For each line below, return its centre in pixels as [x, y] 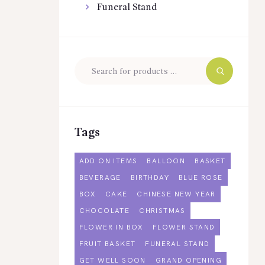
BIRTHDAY [150, 177]
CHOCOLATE [104, 211]
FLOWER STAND [184, 227]
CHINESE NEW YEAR [176, 194]
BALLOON [166, 161]
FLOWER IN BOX [111, 227]
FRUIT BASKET [107, 244]
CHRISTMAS [162, 211]
